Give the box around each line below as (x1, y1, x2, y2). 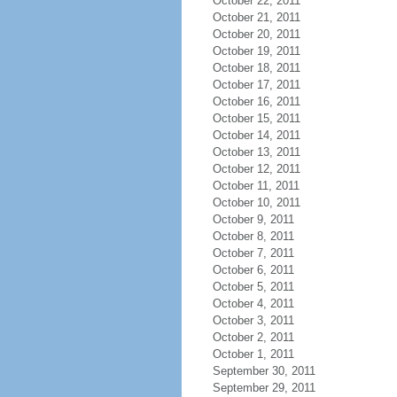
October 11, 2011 (212, 179, 300, 192)
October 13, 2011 (212, 145, 300, 159)
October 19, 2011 (212, 44, 300, 58)
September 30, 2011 (212, 364, 315, 378)
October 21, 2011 (212, 11, 300, 24)
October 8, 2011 (212, 230, 294, 243)
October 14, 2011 (212, 128, 300, 142)
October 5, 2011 (212, 280, 294, 293)
